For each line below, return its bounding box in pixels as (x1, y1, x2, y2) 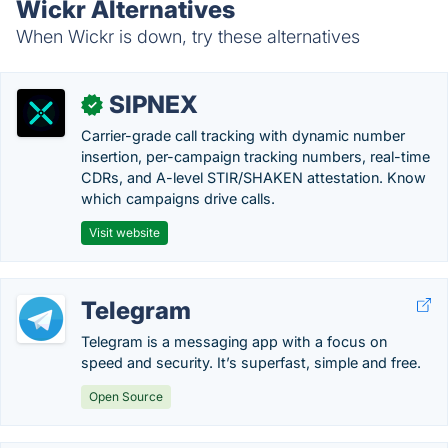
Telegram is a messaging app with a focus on (81, 333, 387, 350)
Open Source (89, 389, 163, 404)
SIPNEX (109, 90, 198, 119)
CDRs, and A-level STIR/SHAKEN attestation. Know (81, 169, 426, 186)
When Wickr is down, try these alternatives (16, 26, 360, 47)
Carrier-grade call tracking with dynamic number (81, 127, 405, 144)
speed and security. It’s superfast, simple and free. (81, 354, 421, 371)
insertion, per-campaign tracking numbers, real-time (81, 148, 430, 165)
